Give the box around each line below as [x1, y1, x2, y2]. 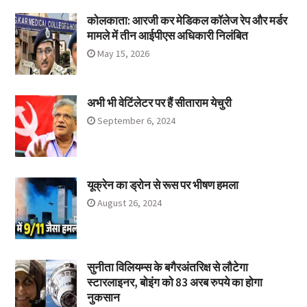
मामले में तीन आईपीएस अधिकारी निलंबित [86, 28, 248, 44]
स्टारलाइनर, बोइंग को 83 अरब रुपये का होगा [86, 275, 262, 291]
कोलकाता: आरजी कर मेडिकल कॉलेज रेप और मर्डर [86, 13, 287, 29]
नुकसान [86, 290, 120, 306]
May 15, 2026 [97, 47, 149, 60]
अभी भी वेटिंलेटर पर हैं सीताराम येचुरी [86, 95, 232, 111]
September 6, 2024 [97, 114, 175, 127]
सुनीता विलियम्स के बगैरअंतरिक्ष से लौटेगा [86, 260, 248, 275]
